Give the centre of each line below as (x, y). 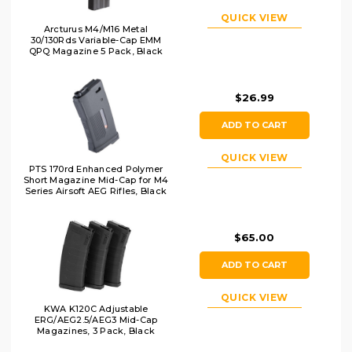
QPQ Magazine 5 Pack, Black (96, 51)
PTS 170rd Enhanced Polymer (96, 169)
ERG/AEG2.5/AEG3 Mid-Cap (96, 319)
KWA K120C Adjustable (96, 308)
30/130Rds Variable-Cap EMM (96, 40)
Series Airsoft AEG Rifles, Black (96, 191)
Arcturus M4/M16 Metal (96, 29)
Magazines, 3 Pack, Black (96, 330)
